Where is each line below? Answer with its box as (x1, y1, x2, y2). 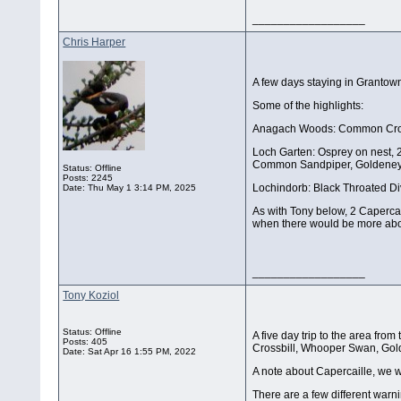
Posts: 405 (63, 337, 108, 347)
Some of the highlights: (252, 99, 367, 113)
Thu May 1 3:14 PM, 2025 (88, 183, 197, 193)
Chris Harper (63, 36, 126, 49)
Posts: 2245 (63, 173, 114, 183)
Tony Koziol (63, 289, 120, 303)
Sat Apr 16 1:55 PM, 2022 (88, 346, 197, 357)
